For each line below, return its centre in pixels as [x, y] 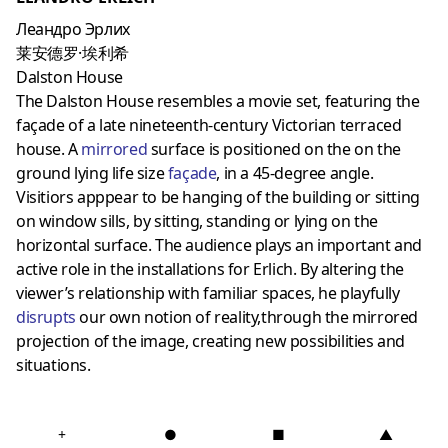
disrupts [46, 316]
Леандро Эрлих [73, 28]
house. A [49, 148]
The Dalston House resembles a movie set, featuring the [218, 100]
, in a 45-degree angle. [295, 172]
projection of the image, [102, 340]
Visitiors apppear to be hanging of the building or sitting [218, 196]
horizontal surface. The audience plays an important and [219, 244]
